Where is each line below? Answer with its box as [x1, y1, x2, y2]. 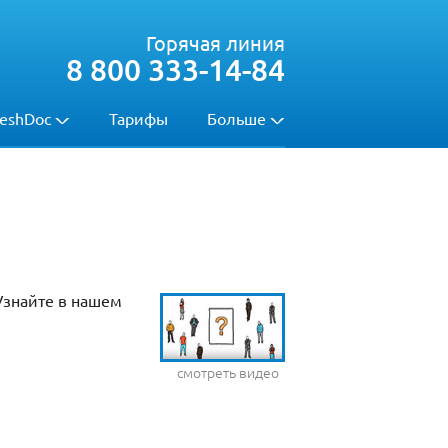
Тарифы [109, 108, 168, 128]
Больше [207, 108, 266, 128]
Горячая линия [146, 30, 285, 55]
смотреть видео [176, 362, 279, 383]
